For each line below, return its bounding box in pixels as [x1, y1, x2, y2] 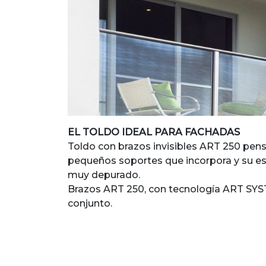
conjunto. [68, 197, 112, 209]
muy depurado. [68, 169, 140, 180]
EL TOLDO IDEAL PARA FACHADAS [68, 126, 240, 138]
